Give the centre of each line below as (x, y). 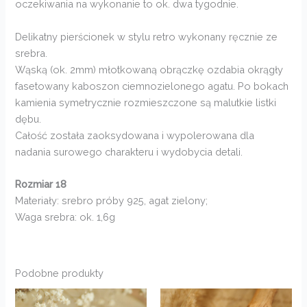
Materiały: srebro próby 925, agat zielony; (112, 200)
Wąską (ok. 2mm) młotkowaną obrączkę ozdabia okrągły (149, 69)
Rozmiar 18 (41, 184)
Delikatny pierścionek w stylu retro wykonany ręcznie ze (147, 36)
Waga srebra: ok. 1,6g (65, 217)
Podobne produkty (60, 273)
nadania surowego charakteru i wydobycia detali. (129, 151)
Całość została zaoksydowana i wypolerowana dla (135, 135)
